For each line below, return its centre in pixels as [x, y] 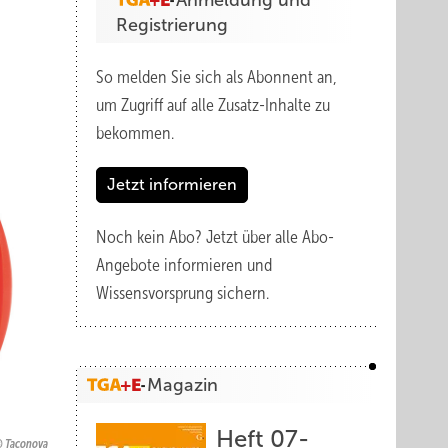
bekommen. [135, 133]
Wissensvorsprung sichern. [182, 293]
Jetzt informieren [172, 184]
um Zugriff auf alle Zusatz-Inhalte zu [213, 105]
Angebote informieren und [184, 265]
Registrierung [172, 25]
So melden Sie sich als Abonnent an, [216, 77]
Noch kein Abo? [151, 237]
